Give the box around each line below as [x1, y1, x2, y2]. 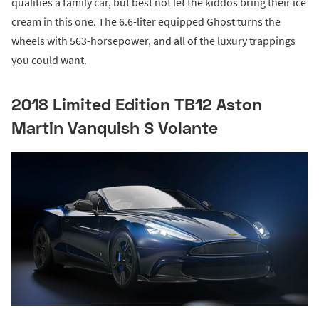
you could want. [11, 53, 87, 68]
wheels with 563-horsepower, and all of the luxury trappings [11, 33, 296, 48]
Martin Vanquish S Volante [11, 117, 218, 138]
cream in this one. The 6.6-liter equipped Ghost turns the [11, 14, 281, 29]
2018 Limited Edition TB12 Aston [11, 94, 262, 115]
